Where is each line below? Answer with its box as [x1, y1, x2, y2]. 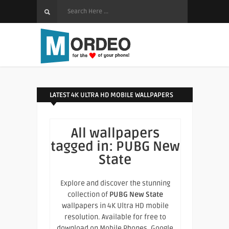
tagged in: [50, 139, 116, 155]
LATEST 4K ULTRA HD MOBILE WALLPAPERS [49, 91, 173, 99]
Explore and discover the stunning [60, 179, 170, 188]
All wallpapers [71, 125, 159, 142]
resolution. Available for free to [64, 213, 166, 221]
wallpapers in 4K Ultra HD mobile [61, 201, 169, 210]
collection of [67, 190, 109, 199]
